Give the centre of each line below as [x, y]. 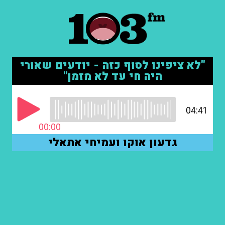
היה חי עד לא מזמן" [113, 76]
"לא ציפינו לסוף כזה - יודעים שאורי [113, 65]
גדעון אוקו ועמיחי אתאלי [113, 143]
